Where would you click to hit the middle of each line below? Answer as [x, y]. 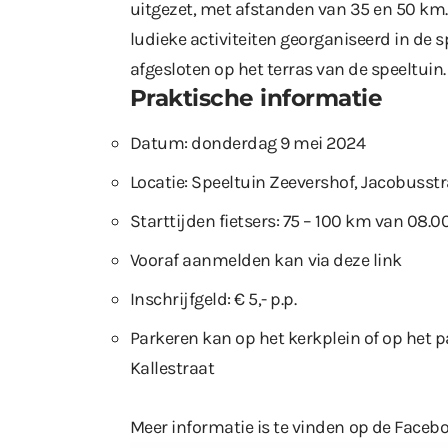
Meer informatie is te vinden [239, 426]
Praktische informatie [256, 97]
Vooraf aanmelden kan [219, 259]
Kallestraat [172, 367]
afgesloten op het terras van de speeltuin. [288, 68]
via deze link [354, 259]
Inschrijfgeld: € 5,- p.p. [213, 298]
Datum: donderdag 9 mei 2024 [248, 142]
